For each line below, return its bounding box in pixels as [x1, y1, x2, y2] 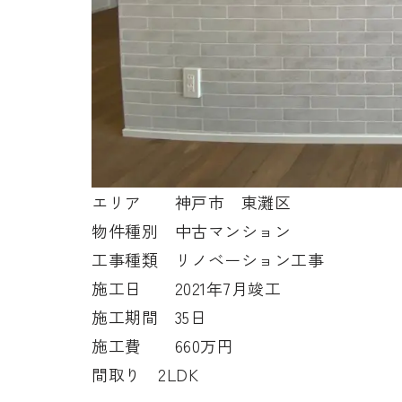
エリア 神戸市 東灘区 [92, 189, 291, 214]
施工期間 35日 [92, 304, 206, 328]
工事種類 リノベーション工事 [92, 247, 324, 271]
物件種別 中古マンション [92, 218, 291, 242]
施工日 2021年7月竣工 [92, 275, 281, 300]
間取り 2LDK [92, 362, 198, 386]
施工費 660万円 [92, 333, 233, 357]
